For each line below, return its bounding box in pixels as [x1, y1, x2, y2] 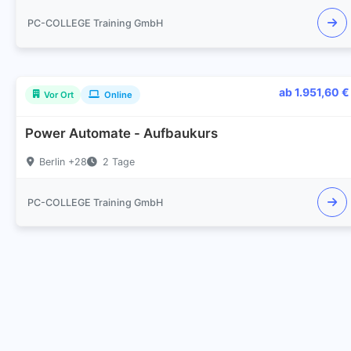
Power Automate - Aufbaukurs [25, 125, 219, 142]
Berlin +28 [38, 156, 87, 168]
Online [103, 89, 132, 100]
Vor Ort [43, 89, 74, 100]
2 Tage [102, 156, 135, 168]
